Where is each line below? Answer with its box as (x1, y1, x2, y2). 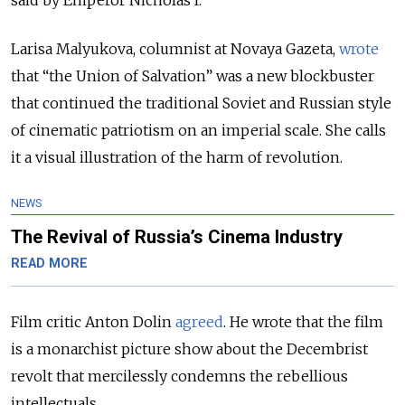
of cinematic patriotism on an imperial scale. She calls (11, 121, 386, 140)
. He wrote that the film (223, 313, 383, 332)
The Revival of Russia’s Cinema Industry (11, 226, 343, 249)
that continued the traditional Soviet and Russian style (11, 94, 391, 113)
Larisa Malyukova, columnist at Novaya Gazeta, (11, 40, 335, 59)
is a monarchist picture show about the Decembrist (11, 340, 368, 359)
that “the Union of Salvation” (11, 67, 216, 86)
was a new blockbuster (216, 67, 374, 86)
